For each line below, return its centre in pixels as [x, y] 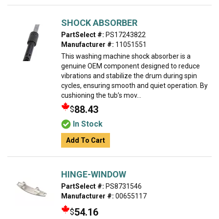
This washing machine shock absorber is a [126, 56]
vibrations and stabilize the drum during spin [129, 76]
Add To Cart [86, 140]
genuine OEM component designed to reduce [131, 66]
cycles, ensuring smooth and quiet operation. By [134, 86]
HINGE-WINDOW [94, 174]
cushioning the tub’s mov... [101, 95]
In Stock [88, 124]
